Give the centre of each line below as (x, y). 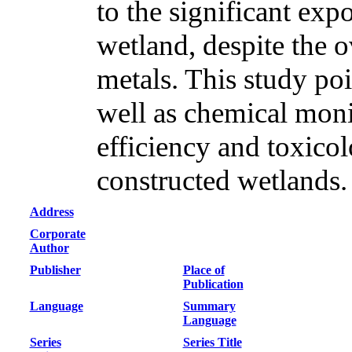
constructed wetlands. (222, 180)
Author (49, 248)
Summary (209, 306)
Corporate (57, 234)
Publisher (55, 270)
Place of (203, 270)
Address (51, 212)
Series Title (212, 342)
